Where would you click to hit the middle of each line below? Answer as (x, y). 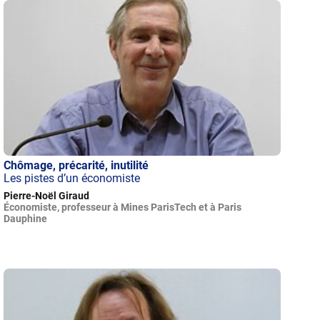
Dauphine (26, 219)
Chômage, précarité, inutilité (76, 166)
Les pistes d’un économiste (72, 179)
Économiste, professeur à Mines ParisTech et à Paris (123, 207)
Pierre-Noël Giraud (47, 196)
